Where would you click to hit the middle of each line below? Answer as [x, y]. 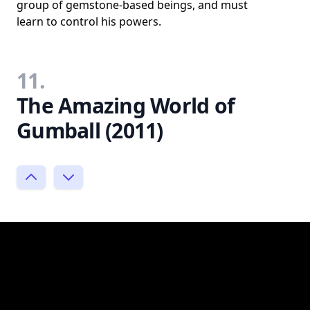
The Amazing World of [126, 105]
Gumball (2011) [90, 130]
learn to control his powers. [89, 21]
